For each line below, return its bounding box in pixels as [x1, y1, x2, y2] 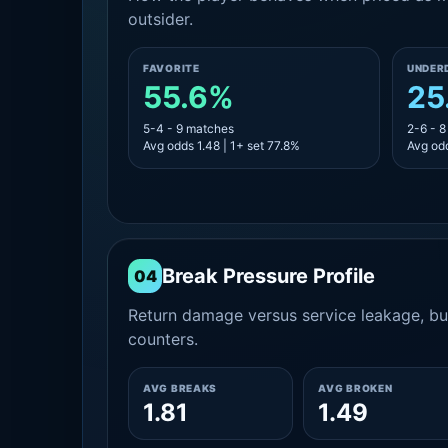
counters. [128, 329, 198, 349]
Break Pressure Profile [162, 264, 375, 288]
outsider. [128, 9, 193, 29]
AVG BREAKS [143, 382, 217, 394]
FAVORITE [143, 62, 200, 74]
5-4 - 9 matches [143, 121, 234, 136]
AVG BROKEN [318, 382, 393, 394]
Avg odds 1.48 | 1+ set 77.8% [143, 138, 300, 153]
